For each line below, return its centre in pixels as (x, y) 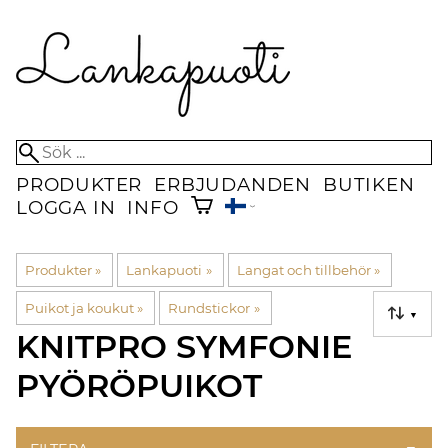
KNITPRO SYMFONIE (184, 347)
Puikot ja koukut (79, 308)
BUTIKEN (369, 184)
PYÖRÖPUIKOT (139, 386)
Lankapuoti (164, 270)
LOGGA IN (66, 208)
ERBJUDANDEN (233, 184)
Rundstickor (209, 308)
